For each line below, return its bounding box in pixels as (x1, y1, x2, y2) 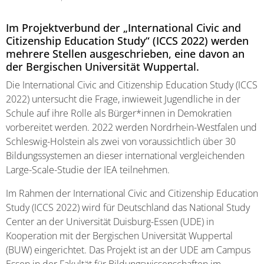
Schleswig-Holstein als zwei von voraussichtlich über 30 (6, 135, 236, 148)
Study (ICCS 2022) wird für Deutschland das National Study (6, 201, 250, 214)
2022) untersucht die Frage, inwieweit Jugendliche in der (6, 93, 240, 105)
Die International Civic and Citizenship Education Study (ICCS (6, 78, 258, 91)
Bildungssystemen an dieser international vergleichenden (6, 149, 245, 162)
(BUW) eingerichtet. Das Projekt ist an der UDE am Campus (6, 243, 250, 256)
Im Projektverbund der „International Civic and (6, 21, 241, 35)
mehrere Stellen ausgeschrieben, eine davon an (6, 47, 245, 61)
